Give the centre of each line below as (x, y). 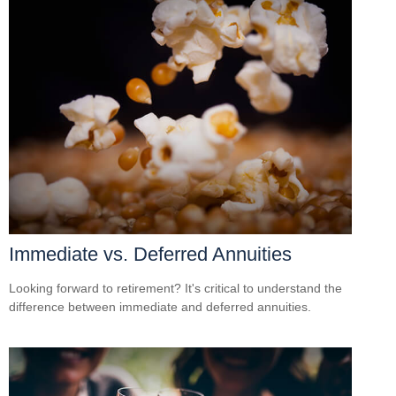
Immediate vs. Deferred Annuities (150, 254)
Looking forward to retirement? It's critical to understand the (175, 288)
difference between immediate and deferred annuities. (160, 306)
